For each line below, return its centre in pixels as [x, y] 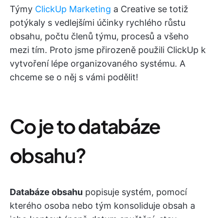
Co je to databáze [85, 126]
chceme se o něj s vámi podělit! [74, 77]
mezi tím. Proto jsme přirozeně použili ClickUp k [108, 50]
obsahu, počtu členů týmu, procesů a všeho [99, 36]
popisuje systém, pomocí [135, 192]
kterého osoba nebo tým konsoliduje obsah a [102, 206]
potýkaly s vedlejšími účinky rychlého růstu [98, 23]
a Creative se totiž [150, 9]
